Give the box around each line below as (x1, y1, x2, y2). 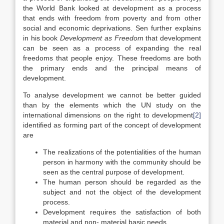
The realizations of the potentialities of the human (43, 148, 201, 156)
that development (143, 34, 201, 42)
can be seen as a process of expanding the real (23, 44, 201, 52)
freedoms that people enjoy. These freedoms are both (23, 54, 201, 62)
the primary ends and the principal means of (23, 64, 201, 72)
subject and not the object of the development (43, 188, 201, 196)
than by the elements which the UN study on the (23, 101, 201, 109)
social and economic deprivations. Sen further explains (23, 24, 201, 32)
